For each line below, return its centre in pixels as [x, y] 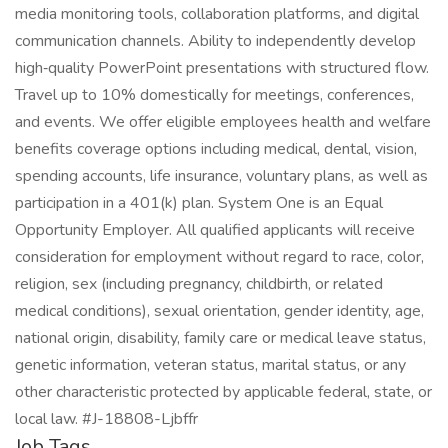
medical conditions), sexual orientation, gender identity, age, [219, 311]
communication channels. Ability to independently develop [215, 41]
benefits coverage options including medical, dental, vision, [216, 149]
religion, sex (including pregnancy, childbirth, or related [199, 284]
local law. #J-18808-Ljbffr [106, 419]
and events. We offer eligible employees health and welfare [223, 122]
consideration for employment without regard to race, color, [219, 257]
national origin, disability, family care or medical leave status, [220, 338]
